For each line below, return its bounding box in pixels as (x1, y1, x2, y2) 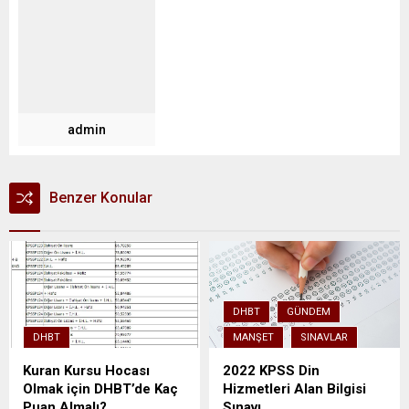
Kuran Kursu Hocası (23, 362, 150, 380)
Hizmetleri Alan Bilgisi (223, 381, 366, 398)
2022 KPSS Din (223, 362, 320, 380)
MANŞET (233, 331, 274, 344)
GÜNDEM (287, 306, 330, 319)
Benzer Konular (49, 188, 152, 206)
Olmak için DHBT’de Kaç (23, 381, 178, 398)
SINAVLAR (300, 331, 348, 344)
